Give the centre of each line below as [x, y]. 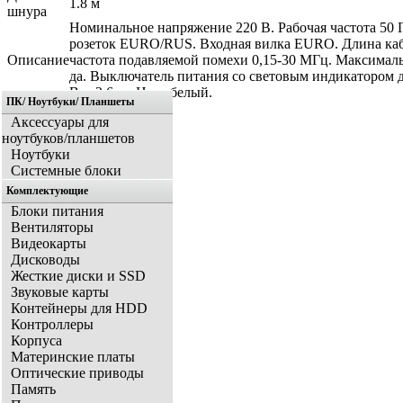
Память [33, 390]
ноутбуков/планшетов [68, 139]
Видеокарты [49, 244]
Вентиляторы [52, 228]
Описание [38, 60]
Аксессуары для [60, 122]
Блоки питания [57, 211]
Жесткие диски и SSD [78, 276]
